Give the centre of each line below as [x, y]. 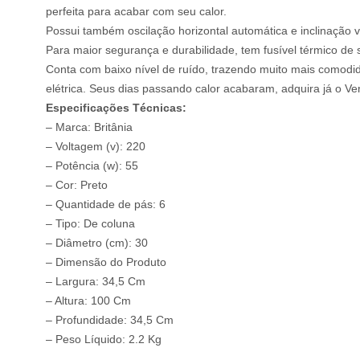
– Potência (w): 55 [92, 166]
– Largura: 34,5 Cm [96, 281]
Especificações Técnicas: [116, 108]
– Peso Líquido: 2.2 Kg [104, 339]
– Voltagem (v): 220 [96, 146]
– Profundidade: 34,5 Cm [110, 320]
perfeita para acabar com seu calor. [136, 11]
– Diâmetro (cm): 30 [97, 243]
